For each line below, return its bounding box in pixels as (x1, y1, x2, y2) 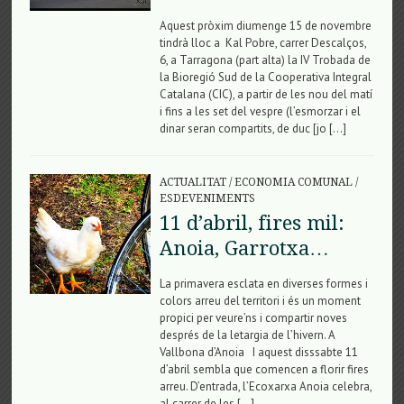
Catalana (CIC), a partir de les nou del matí (159, 86, 372, 102)
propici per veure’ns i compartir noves (159, 309, 347, 326)
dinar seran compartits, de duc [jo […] (159, 120, 346, 136)
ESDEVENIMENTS (159, 191, 255, 205)
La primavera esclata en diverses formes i (159, 275, 368, 291)
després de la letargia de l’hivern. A (159, 326, 335, 343)
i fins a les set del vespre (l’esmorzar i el (159, 103, 361, 119)
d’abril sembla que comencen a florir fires (159, 361, 369, 377)
